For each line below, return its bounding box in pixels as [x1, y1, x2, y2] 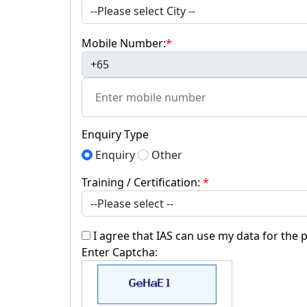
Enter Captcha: [82, 245, 158, 260]
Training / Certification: [82, 175, 203, 190]
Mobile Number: [82, 36, 166, 51]
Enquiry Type [82, 127, 149, 142]
